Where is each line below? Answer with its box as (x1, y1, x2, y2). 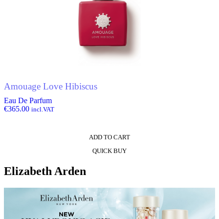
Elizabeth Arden (4, 164, 86, 177)
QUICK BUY (92, 147, 127, 154)
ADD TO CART (89, 133, 130, 141)
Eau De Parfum (4, 96, 52, 105)
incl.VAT (31, 105, 54, 113)
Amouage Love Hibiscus (4, 81, 97, 92)
